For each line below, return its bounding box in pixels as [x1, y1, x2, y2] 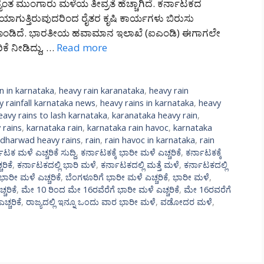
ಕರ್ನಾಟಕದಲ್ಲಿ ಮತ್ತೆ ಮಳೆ [101, 159, 179, 171]
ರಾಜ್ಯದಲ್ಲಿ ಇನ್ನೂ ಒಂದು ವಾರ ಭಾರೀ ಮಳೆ [26, 196, 156, 208]
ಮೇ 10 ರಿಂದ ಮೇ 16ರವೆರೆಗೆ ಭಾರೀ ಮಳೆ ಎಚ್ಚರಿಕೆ [21, 184, 179, 196]
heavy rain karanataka [59, 85, 145, 97]
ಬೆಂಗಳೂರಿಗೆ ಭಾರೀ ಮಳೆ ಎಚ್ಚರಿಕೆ [65, 171, 168, 183]
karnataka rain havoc [87, 122, 169, 134]
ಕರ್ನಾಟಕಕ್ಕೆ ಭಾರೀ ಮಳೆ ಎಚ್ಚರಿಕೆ [81, 147, 181, 159]
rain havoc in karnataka [105, 134, 195, 146]
